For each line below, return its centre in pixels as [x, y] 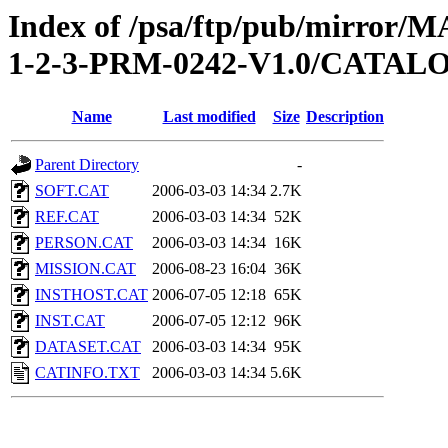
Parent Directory [87, 165]
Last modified [209, 117]
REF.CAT [67, 217]
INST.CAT [70, 321]
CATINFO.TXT [87, 373]
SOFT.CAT [72, 191]
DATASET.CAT [88, 347]
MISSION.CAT [85, 269]
